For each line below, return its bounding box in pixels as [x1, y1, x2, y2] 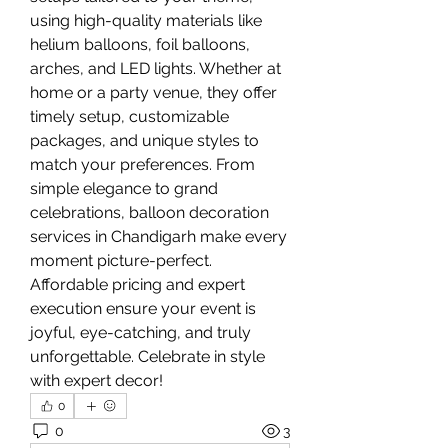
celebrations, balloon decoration [30, 203, 269, 222]
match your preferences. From [30, 155, 255, 174]
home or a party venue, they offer [30, 83, 277, 102]
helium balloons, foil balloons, [30, 35, 250, 54]
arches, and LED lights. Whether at [30, 59, 281, 78]
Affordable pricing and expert [30, 275, 245, 294]
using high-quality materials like [30, 11, 262, 30]
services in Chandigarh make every [30, 227, 287, 246]
